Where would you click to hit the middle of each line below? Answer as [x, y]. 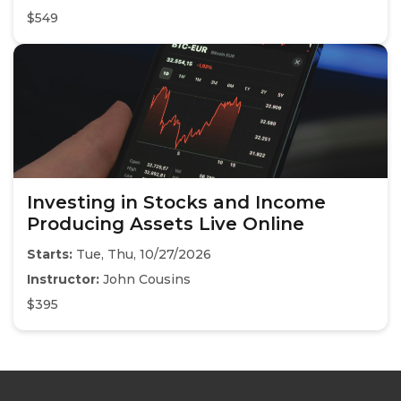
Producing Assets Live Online [166, 224]
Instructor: [63, 280]
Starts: [50, 255]
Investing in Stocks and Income [176, 203]
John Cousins [145, 280]
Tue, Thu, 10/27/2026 [142, 255]
